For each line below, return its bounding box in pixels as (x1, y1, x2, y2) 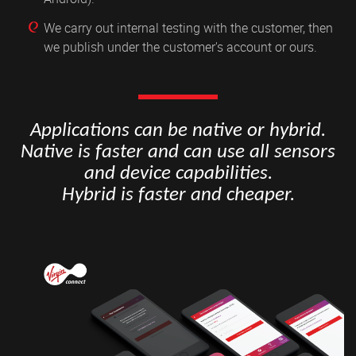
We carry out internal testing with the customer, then (44, 19, 333, 37)
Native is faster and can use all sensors (21, 142, 335, 163)
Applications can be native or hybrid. (30, 121, 326, 141)
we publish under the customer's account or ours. (44, 38, 317, 56)
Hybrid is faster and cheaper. (61, 185, 295, 206)
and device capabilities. (83, 164, 273, 184)
